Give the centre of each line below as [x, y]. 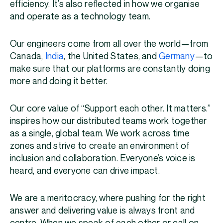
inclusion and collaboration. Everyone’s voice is [103, 159]
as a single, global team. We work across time [100, 134]
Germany [177, 57]
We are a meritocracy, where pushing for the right [108, 199]
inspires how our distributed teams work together [109, 121]
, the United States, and [111, 57]
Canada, [28, 57]
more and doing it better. [60, 82]
